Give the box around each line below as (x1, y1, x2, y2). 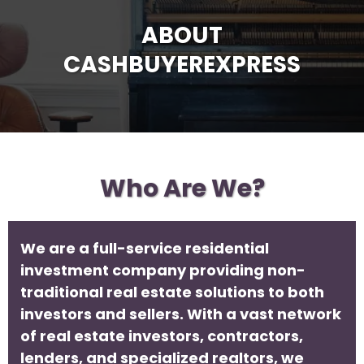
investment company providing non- (20, 260, 305, 280)
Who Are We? (99, 171, 265, 206)
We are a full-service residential (20, 238, 269, 258)
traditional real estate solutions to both (20, 282, 324, 302)
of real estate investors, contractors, (20, 326, 303, 346)
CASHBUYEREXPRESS (63, 49, 301, 80)
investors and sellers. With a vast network (20, 304, 341, 324)
